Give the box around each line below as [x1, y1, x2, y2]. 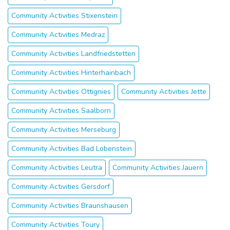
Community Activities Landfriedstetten [11, 49, 136, 59]
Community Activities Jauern [112, 163, 203, 172]
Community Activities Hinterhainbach [11, 68, 131, 78]
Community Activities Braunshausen [11, 201, 128, 210]
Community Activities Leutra [11, 163, 102, 172]
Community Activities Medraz [11, 30, 105, 40]
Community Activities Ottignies [11, 87, 111, 97]
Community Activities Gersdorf [11, 182, 110, 191]
